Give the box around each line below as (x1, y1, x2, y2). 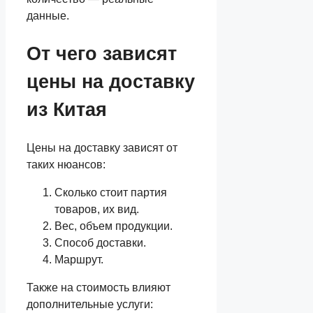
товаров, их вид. (54, 203, 139, 215)
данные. (27, 10, 69, 22)
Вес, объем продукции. (54, 219, 173, 232)
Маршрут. (54, 253, 103, 265)
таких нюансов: (27, 158, 105, 170)
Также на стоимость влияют (27, 281, 170, 293)
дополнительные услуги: (27, 298, 153, 310)
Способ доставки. (54, 236, 146, 249)
